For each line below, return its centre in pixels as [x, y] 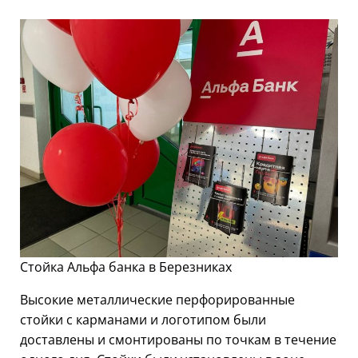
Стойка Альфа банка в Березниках [126, 267]
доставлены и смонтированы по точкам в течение [178, 340]
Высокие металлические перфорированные [157, 300]
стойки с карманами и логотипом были [143, 320]
